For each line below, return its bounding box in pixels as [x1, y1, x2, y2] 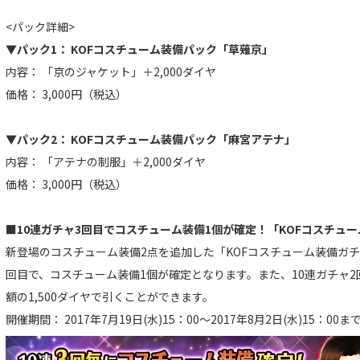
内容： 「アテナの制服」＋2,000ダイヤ [6, 153, 206, 170]
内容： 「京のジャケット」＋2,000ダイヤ [6, 63, 216, 80]
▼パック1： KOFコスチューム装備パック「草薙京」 [6, 41, 273, 58]
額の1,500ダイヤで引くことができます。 [6, 288, 214, 305]
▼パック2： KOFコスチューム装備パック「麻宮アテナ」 [6, 131, 296, 148]
